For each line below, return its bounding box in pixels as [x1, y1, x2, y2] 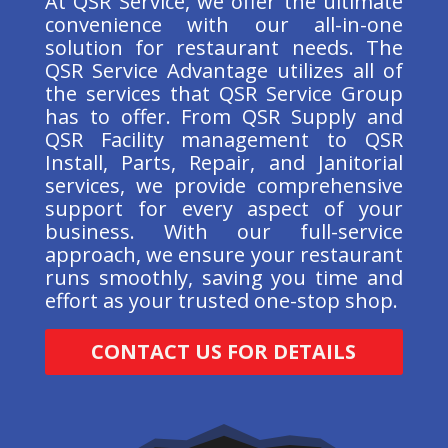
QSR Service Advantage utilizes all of [44, 56, 404, 84]
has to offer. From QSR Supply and [44, 102, 404, 130]
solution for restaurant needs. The [44, 33, 404, 61]
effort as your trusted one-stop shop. [44, 286, 398, 314]
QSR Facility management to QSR [44, 125, 404, 153]
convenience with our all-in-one [44, 10, 404, 38]
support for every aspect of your [44, 194, 404, 222]
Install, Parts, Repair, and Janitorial [44, 148, 404, 176]
